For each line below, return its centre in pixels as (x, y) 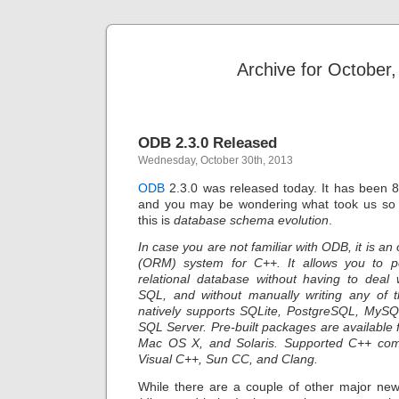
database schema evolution (251, 220)
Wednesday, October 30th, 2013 (216, 160)
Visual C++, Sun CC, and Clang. (228, 359)
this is (156, 220)
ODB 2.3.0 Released (208, 142)
